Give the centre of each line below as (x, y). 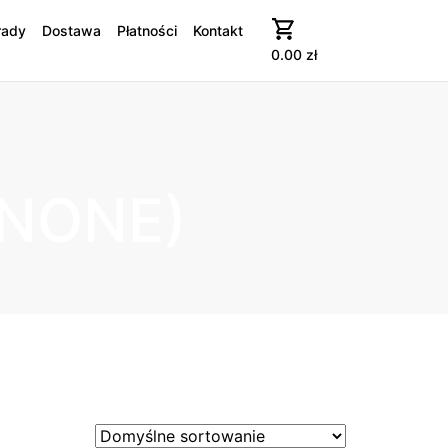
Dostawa (72, 30)
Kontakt (218, 30)
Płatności (147, 30)
